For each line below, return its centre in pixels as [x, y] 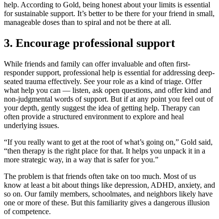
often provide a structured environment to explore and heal [94, 117]
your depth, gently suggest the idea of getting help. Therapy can [102, 108]
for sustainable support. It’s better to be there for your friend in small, [109, 14]
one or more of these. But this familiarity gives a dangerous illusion [107, 203]
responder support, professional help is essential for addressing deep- [109, 73]
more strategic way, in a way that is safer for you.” [81, 160]
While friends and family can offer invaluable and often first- [97, 64]
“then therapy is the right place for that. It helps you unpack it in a [105, 151]
